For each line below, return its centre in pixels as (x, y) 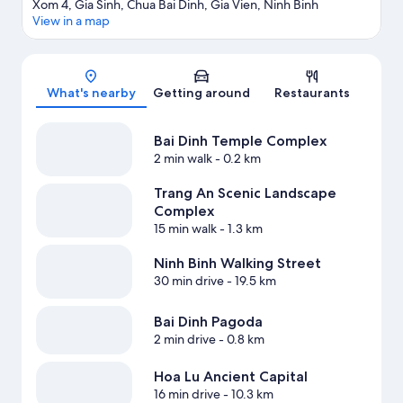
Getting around (201, 93)
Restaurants (312, 93)
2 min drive (184, 340)
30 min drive (188, 281)
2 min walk (183, 159)
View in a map (71, 21)
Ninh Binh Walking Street (237, 264)
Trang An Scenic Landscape (245, 193)
